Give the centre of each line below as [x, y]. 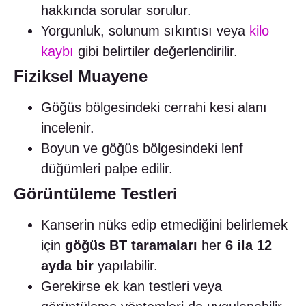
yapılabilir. [126, 266]
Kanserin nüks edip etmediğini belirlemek [164, 225]
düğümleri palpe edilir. [107, 169]
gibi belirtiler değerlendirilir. [156, 52]
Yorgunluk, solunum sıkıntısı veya [145, 31]
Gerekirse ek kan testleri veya [131, 287]
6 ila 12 [249, 246]
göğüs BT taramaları [131, 246]
